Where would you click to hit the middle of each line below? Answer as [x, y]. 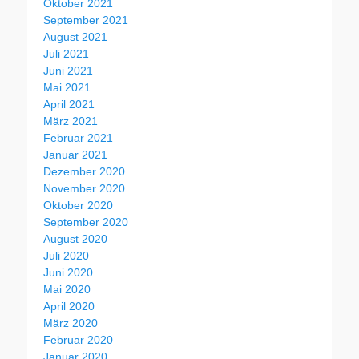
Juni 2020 [68, 272]
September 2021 [86, 20]
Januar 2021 [75, 154]
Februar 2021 [78, 137]
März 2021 [71, 121]
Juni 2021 [68, 70]
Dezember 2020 [84, 171]
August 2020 [75, 238]
